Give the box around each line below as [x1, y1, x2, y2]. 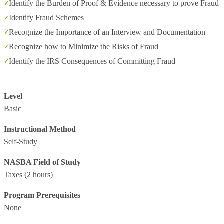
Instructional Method [4, 125, 76, 133]
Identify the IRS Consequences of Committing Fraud [9, 57, 175, 65]
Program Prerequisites [4, 191, 80, 199]
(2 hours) [22, 170, 53, 179]
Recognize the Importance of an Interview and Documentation [9, 28, 205, 36]
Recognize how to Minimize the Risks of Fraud [9, 42, 158, 51]
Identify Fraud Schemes [9, 13, 84, 22]
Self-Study [4, 137, 37, 146]
